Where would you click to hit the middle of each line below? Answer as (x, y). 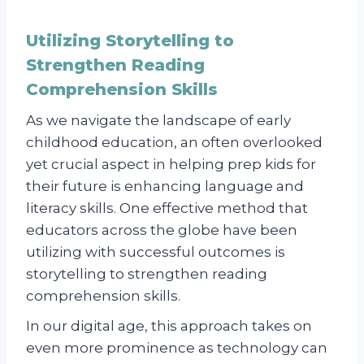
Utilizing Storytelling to (130, 40)
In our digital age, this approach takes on (169, 325)
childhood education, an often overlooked (174, 142)
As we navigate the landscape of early (158, 120)
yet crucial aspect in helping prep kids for (171, 164)
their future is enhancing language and (165, 186)
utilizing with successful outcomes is (156, 251)
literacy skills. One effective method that (167, 208)
